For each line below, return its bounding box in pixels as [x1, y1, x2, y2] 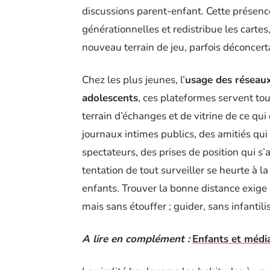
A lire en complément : [82, 232, 190, 246]
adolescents [82, 91, 138, 105]
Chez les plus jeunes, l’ [82, 73, 185, 87]
